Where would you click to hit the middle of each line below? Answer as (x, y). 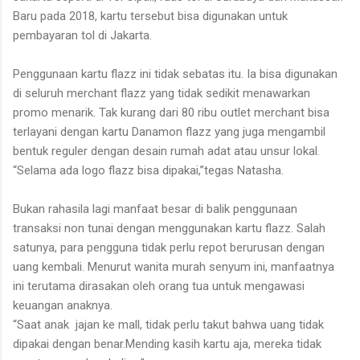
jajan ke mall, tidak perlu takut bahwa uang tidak (200, 324)
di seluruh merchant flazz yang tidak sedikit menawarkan (162, 93)
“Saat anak (43, 324)
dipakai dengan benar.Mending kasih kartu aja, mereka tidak (167, 344)
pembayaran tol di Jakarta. (82, 35)
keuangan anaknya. (63, 305)
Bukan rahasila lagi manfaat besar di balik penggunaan (155, 209)
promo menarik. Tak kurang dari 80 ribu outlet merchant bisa (171, 112)
